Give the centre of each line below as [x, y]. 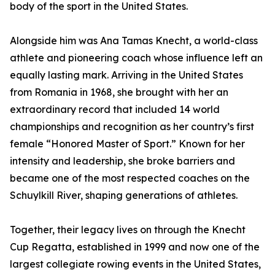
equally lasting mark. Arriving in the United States [126, 75]
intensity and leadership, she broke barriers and [122, 161]
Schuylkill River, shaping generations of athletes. [124, 196]
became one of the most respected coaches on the [130, 178]
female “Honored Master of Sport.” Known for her [127, 144]
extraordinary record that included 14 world [115, 110]
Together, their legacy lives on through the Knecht [128, 230]
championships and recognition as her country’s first [132, 127]
